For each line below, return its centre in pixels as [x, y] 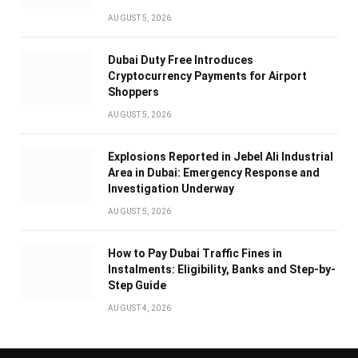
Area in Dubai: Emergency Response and [214, 173]
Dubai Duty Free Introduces [181, 60]
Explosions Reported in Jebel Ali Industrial [221, 157]
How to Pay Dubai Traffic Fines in [195, 254]
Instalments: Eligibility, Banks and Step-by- [222, 270]
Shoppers [133, 92]
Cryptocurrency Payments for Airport [207, 76]
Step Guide [137, 286]
